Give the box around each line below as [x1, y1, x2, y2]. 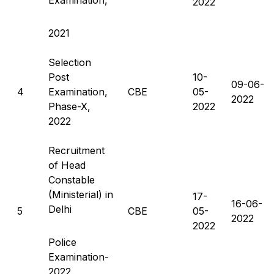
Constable [48, 173, 95, 186]
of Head [48, 158, 86, 171]
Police [48, 235, 76, 248]
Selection [48, 56, 91, 68]
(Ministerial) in [48, 188, 113, 201]
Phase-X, [48, 100, 91, 113]
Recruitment [48, 144, 105, 157]
